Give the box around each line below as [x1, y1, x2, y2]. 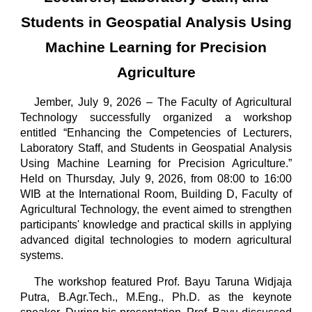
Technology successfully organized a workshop [20, 111, 292, 123]
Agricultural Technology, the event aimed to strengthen [20, 203, 292, 215]
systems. [20, 249, 64, 261]
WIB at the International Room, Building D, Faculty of [20, 188, 292, 200]
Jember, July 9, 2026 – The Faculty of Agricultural [34, 96, 292, 108]
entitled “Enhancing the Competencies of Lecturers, [20, 127, 292, 139]
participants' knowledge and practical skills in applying [20, 219, 292, 231]
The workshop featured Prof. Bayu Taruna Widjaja [34, 276, 292, 288]
